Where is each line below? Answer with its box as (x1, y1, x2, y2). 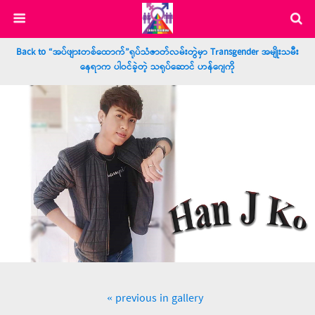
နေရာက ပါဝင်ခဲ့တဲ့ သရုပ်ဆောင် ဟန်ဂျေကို (80, 60, 235, 75)
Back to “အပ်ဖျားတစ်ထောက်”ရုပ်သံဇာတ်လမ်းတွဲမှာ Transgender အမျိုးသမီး (16, 45, 299, 60)
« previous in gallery (106, 290, 203, 308)
